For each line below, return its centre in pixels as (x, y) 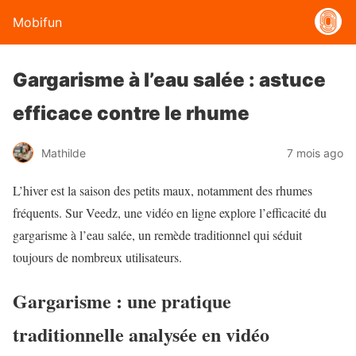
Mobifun (37, 22)
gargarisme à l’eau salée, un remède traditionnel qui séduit (157, 235)
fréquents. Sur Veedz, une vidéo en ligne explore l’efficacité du (170, 213)
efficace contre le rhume (131, 113)
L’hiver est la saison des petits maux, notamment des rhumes (163, 190)
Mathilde (64, 153)
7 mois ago (315, 153)
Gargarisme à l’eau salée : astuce (169, 80)
